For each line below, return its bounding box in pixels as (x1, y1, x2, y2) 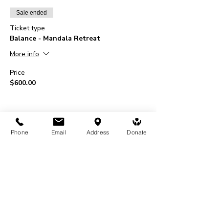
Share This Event (10, 142, 124, 158)
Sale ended (16, 9, 47, 16)
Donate (127, 128, 147, 136)
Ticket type (10, 23, 45, 33)
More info (10, 49, 39, 59)
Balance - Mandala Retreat (10, 33, 100, 43)
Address (86, 128, 109, 136)
